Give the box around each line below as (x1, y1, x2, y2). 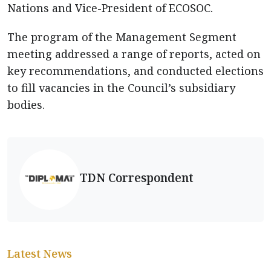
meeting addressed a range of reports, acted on (7, 47, 261, 61)
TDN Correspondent (80, 169, 194, 186)
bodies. (7, 97, 45, 112)
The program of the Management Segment (7, 30, 237, 44)
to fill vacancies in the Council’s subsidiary (7, 80, 235, 95)
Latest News (7, 246, 72, 261)
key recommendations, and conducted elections (7, 64, 264, 78)
